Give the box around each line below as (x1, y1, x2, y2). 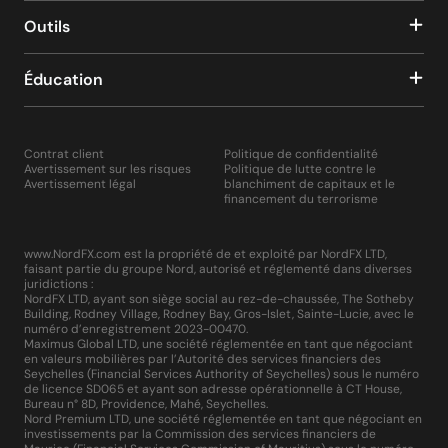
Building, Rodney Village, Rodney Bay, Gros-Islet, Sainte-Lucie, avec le (24, 306, 414, 322)
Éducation (24, 69, 103, 90)
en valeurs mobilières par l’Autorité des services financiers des (24, 351, 381, 367)
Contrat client (24, 146, 104, 162)
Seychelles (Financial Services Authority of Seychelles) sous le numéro (24, 366, 419, 382)
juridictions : (24, 276, 93, 292)
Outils (24, 16, 70, 37)
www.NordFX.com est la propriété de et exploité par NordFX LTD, (24, 246, 387, 262)
